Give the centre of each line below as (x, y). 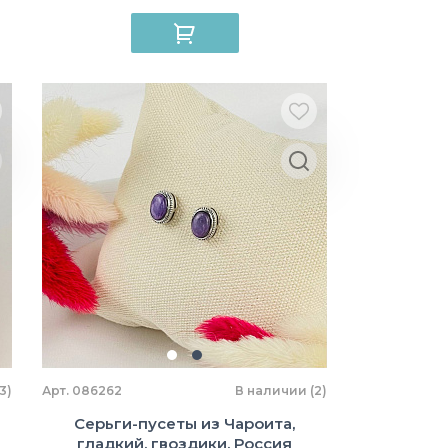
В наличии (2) (281, 390)
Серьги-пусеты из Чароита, (184, 423)
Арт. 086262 (82, 390)
